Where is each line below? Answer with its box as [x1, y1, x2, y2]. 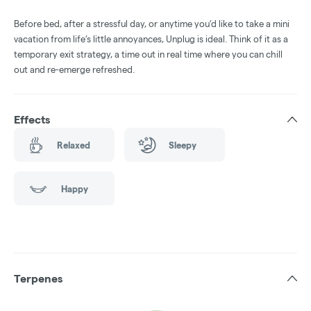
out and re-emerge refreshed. [14, 65, 135, 74]
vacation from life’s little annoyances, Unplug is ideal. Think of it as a [14, 34, 288, 44]
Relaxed [56, 140, 90, 150]
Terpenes [14, 273, 62, 285]
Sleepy [168, 140, 196, 150]
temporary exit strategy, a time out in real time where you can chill [14, 49, 283, 59]
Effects [14, 114, 50, 126]
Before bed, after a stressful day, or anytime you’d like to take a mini [14, 19, 289, 28]
